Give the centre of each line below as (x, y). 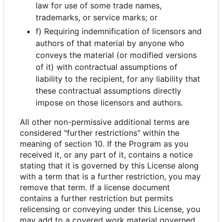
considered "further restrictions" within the (100, 133)
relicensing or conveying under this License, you (110, 209)
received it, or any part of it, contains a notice (106, 155)
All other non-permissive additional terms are (105, 122)
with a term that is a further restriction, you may (110, 177)
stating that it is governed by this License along (109, 166)
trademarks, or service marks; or (97, 18)
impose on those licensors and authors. (109, 103)
